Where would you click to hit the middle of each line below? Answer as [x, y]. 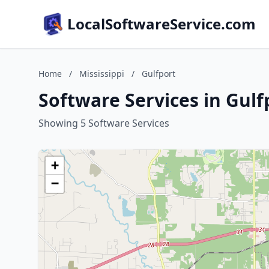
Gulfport [159, 74]
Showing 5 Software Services [104, 123]
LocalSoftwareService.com [162, 24]
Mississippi [102, 74]
